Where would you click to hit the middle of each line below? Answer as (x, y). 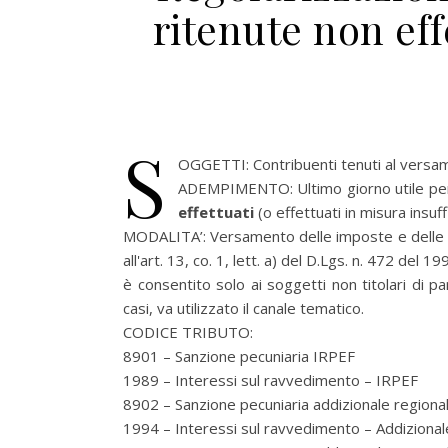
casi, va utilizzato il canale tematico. (243, 308)
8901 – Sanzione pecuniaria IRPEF (239, 356)
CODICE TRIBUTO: (188, 332)
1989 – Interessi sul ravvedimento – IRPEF (270, 380)
